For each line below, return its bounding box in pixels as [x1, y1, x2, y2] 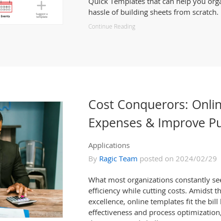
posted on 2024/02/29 [138, 153, 217, 163]
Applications [88, 140, 130, 150]
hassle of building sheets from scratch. [88, 7, 219, 17]
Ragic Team [99, 153, 138, 163]
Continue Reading [88, 22, 135, 31]
